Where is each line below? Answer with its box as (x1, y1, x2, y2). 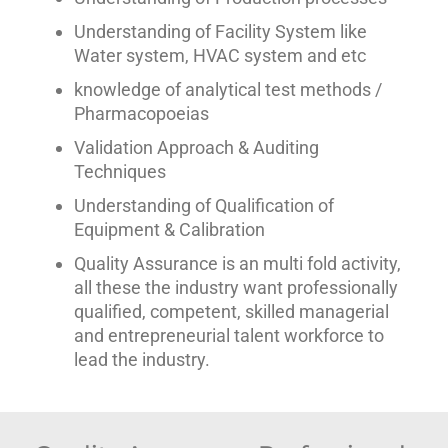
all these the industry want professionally (74, 276, 399, 298)
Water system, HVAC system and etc (74, 44, 367, 66)
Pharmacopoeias (74, 102, 210, 124)
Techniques (74, 160, 167, 182)
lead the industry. (74, 348, 211, 370)
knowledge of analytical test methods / (74, 78, 383, 100)
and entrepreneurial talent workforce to (74, 324, 385, 346)
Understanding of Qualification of (74, 194, 335, 216)
